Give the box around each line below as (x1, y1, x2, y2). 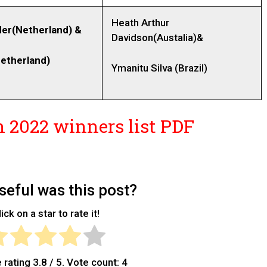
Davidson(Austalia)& (111, 32, 203, 44)
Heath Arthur (111, 17, 169, 29)
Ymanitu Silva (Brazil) (111, 61, 207, 74)
